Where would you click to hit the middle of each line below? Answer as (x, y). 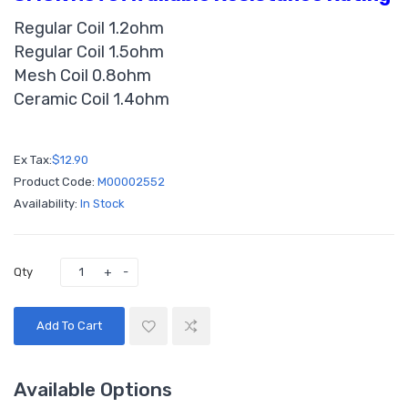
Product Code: (56, 181)
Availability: (47, 203)
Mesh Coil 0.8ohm (82, 75)
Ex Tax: (33, 159)
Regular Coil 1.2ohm (89, 28)
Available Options (93, 389)
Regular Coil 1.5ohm (89, 51)
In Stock (102, 203)
